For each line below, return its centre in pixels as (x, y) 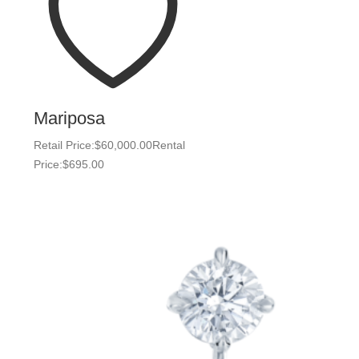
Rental (169, 145)
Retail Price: (64, 145)
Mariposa (69, 118)
